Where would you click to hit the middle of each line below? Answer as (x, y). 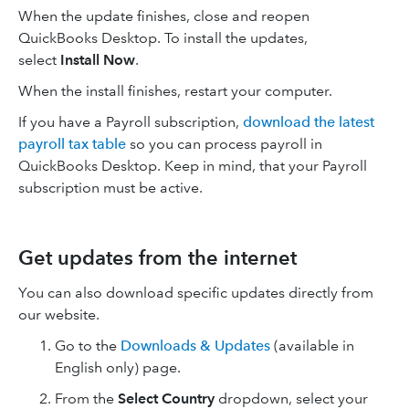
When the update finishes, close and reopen (164, 16)
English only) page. (118, 367)
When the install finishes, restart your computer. (175, 91)
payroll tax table (72, 144)
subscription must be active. (110, 188)
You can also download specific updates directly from (196, 293)
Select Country (166, 399)
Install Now (98, 60)
